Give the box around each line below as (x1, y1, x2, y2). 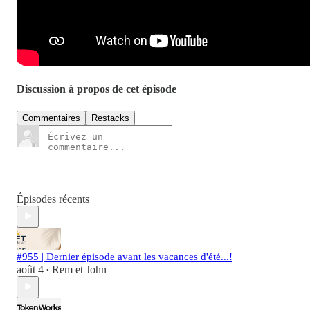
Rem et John (52, 263, 107, 275)
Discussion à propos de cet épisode (17, 83, 176, 95)
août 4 (17, 263, 44, 275)
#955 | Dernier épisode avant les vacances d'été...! (17, 250, 232, 262)
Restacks (91, 112, 129, 123)
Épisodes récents (17, 192, 89, 205)
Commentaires (22, 112, 80, 123)
